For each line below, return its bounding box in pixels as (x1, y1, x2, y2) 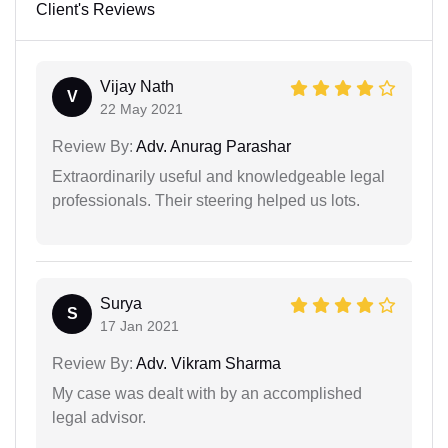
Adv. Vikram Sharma (133, 355, 281, 373)
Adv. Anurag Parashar (133, 138, 291, 156)
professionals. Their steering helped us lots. (52, 192, 360, 210)
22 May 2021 (100, 101, 183, 118)
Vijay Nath (100, 78, 174, 96)
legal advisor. (52, 409, 146, 427)
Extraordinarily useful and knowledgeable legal (52, 168, 385, 186)
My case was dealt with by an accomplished (52, 385, 362, 403)
